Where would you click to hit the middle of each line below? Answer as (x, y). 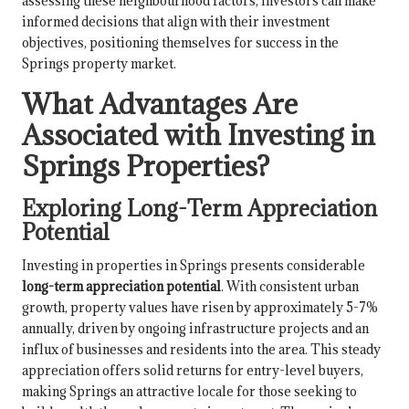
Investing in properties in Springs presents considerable (194, 266)
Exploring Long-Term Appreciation (199, 209)
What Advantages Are (160, 104)
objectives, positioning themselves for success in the (180, 43)
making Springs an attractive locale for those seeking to (189, 392)
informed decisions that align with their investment (176, 22)
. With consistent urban (290, 287)
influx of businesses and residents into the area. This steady (201, 350)
